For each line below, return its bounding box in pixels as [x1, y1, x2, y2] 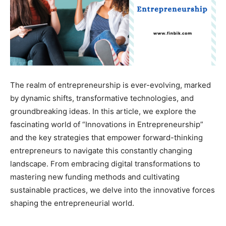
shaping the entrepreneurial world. [10, 198, 134, 208]
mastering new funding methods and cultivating [10, 172, 180, 182]
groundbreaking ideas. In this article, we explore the [10, 106, 196, 116]
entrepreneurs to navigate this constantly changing [10, 145, 192, 155]
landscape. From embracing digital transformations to [10, 158, 200, 168]
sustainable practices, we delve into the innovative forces [10, 185, 215, 195]
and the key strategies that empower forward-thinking [10, 132, 203, 142]
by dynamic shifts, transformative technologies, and [10, 93, 194, 103]
